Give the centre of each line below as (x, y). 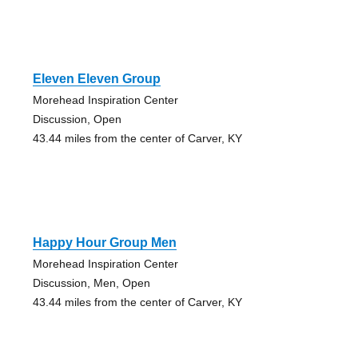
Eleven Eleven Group (96, 79)
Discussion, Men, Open (91, 283)
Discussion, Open (77, 119)
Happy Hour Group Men (104, 243)
